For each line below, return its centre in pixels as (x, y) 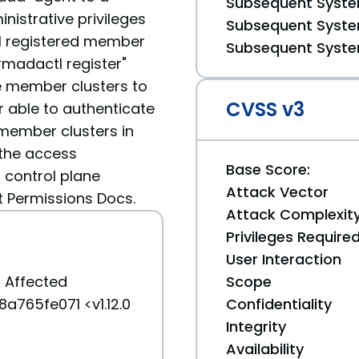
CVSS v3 (265, 109)
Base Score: (268, 169)
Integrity (256, 327)
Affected (36, 282)
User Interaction (284, 259)
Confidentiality (279, 304)
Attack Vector (277, 192)
